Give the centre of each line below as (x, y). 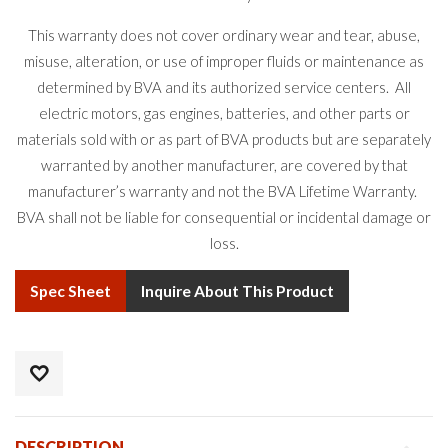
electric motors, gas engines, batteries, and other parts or (224, 112)
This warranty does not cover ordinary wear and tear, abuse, (224, 34)
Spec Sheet (70, 291)
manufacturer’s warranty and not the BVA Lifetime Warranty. (224, 190)
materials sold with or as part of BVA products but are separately (224, 138)
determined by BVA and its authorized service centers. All (224, 86)
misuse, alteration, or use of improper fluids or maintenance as (224, 60)
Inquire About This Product (237, 291)
